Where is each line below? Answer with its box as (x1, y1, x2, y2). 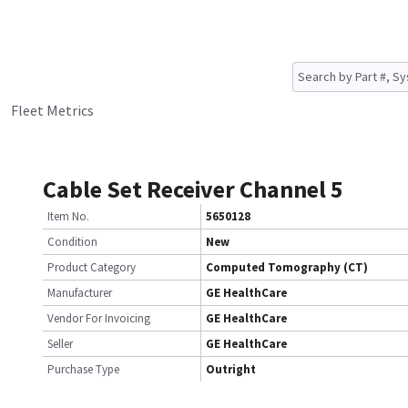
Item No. (47, 209, 89, 224)
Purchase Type (47, 362, 119, 377)
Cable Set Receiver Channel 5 (43, 174, 343, 204)
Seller (47, 336, 73, 352)
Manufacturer (47, 285, 112, 301)
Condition (47, 234, 97, 250)
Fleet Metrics (11, 101, 94, 119)
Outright (206, 362, 256, 377)
